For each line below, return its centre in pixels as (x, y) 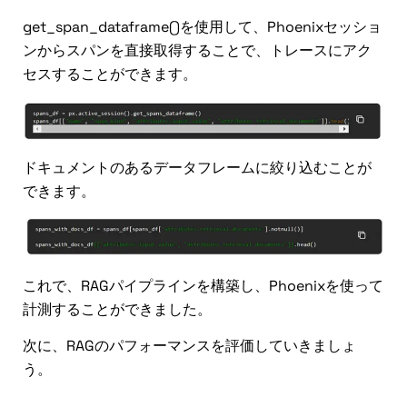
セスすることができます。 (110, 74)
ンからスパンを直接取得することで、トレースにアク (197, 51)
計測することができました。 (117, 309)
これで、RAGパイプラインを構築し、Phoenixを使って (203, 285)
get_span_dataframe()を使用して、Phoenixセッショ (202, 27)
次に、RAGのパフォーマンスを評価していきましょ (189, 346)
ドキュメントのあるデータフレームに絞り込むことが (197, 167)
